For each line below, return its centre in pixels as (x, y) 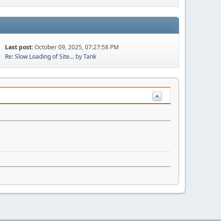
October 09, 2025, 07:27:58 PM (77, 47)
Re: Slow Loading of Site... (40, 56)
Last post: (20, 47)
